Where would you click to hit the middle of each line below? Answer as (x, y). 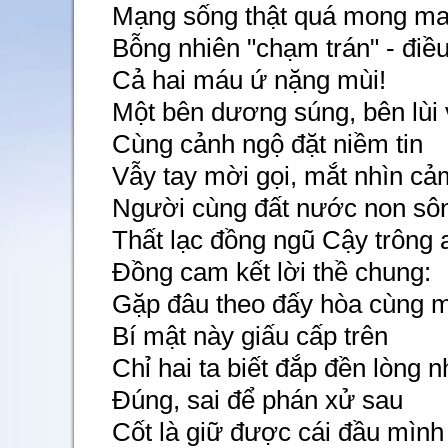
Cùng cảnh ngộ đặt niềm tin (267, 144)
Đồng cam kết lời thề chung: (271, 272)
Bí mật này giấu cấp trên (250, 336)
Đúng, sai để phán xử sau (257, 400)
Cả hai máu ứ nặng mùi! (249, 80)
